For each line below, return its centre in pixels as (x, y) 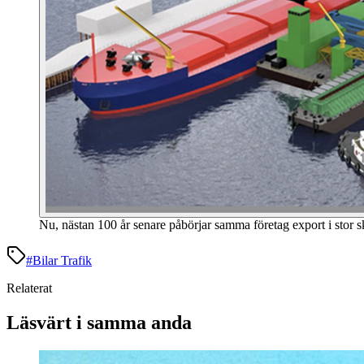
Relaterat (29, 288)
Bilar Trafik (62, 261)
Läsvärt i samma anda (99, 323)
